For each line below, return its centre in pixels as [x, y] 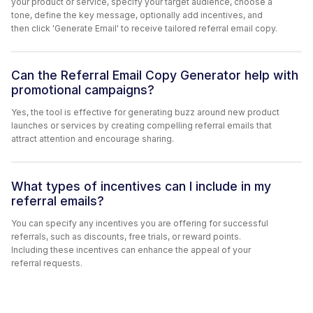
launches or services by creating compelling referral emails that [141, 126]
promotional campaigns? [83, 90]
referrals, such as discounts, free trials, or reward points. [126, 236]
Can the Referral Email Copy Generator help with [155, 75]
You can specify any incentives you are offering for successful [140, 223]
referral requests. [47, 263]
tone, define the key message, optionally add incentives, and [137, 15]
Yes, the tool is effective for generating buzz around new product [145, 112]
